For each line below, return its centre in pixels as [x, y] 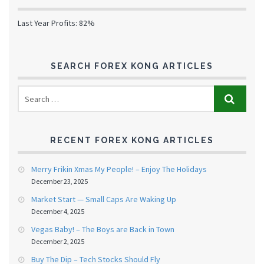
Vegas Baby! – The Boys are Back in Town [103, 229]
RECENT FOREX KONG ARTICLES [132, 140]
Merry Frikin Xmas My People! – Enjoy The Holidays [119, 169]
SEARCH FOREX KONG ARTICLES [132, 66]
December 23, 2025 [60, 181]
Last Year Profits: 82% [56, 23]
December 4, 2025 [58, 211]
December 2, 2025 [58, 241]
